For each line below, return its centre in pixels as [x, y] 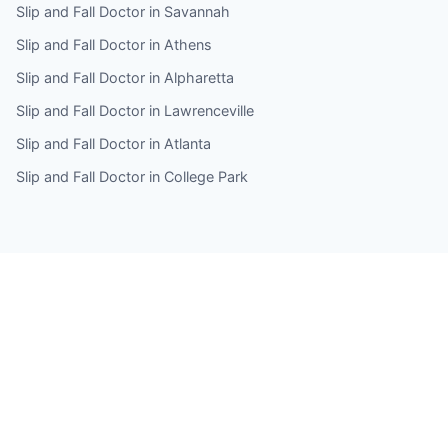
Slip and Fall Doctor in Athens [114, 44]
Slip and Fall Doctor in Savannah [123, 11]
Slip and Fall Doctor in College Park [132, 176]
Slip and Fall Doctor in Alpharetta [125, 77]
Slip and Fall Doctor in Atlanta [113, 143]
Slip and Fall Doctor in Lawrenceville [135, 110]
